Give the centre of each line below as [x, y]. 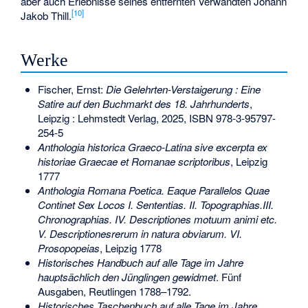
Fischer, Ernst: [71, 89]
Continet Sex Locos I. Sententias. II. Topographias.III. [155, 204]
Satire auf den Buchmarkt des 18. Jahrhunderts [143, 103]
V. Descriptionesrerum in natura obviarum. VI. [140, 233]
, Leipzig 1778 [130, 247]
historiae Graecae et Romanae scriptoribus [134, 161]
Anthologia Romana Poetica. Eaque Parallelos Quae [153, 190]
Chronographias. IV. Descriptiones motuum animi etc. [157, 219]
